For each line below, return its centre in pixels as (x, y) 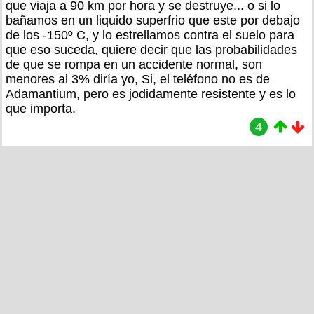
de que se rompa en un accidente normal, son (134, 64)
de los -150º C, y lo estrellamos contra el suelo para (150, 35)
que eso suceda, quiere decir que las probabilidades (151, 49)
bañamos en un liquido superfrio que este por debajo (153, 20)
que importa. (41, 108)
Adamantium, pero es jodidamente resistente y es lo (151, 94)
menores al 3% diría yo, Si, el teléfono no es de (138, 79)
